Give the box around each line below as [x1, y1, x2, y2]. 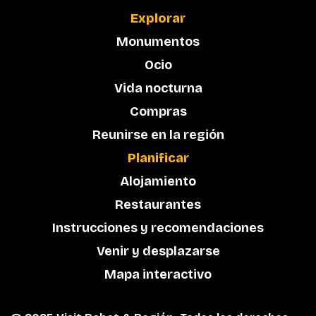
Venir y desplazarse [96, 243, 220, 260]
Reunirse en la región [92, 127, 224, 143]
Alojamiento [120, 174, 196, 190]
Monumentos [116, 34, 200, 50]
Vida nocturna [114, 80, 202, 97]
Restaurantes [115, 197, 201, 213]
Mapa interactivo [104, 267, 212, 283]
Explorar [130, 11, 186, 27]
